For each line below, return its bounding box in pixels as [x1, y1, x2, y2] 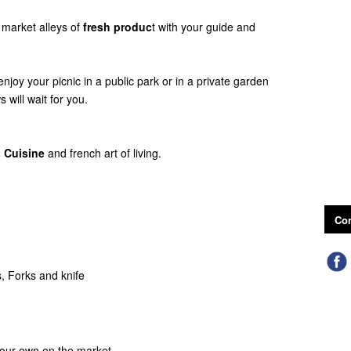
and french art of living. [45, 145, 165, 161]
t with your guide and [152, 19, 255, 34]
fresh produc [83, 19, 152, 34]
